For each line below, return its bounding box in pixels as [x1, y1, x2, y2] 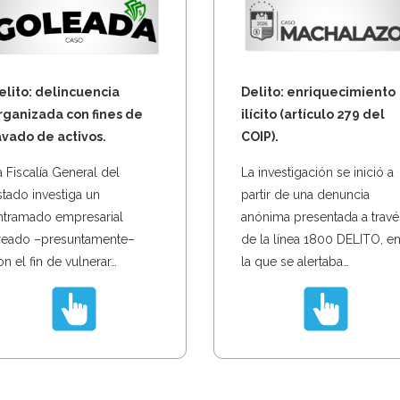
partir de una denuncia [241, 187, 370, 202]
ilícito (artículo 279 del [241, 106, 385, 121]
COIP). [241, 129, 279, 144]
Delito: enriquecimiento [241, 84, 396, 99]
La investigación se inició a [241, 164, 394, 179]
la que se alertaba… [241, 254, 349, 269]
